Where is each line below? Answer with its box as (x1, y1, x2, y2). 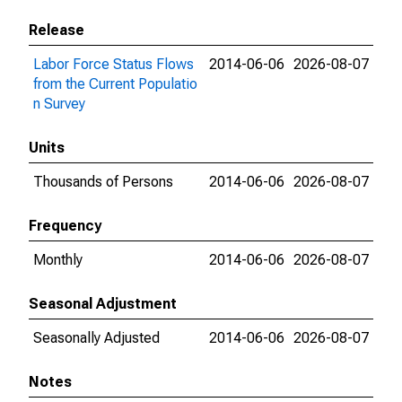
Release (29, 22, 84, 39)
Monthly (33, 251, 83, 268)
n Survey (33, 95, 85, 112)
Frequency (29, 217, 101, 234)
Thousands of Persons (33, 173, 173, 190)
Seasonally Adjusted (33, 329, 160, 346)
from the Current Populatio (33, 75, 197, 92)
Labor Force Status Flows (33, 56, 194, 73)
